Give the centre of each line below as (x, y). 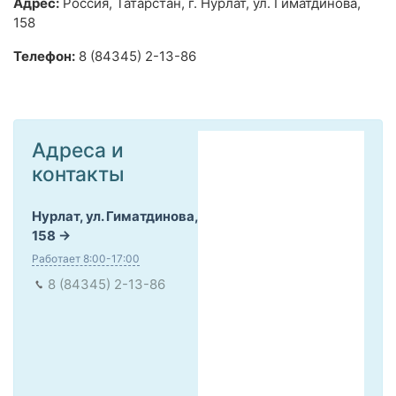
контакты (78, 174)
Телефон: (44, 57)
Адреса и (78, 150)
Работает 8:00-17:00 (86, 259)
